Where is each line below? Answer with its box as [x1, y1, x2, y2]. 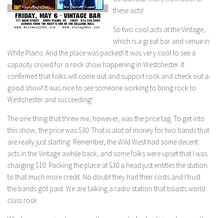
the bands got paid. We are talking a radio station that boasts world [7, 184, 205, 193]
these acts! [113, 6, 144, 15]
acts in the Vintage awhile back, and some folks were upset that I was [7, 149, 207, 158]
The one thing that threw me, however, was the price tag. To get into [7, 114, 205, 123]
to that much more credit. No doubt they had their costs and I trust [7, 172, 200, 182]
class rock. [7, 196, 38, 205]
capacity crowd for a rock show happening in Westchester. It [7, 60, 184, 69]
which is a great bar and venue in [113, 36, 210, 46]
